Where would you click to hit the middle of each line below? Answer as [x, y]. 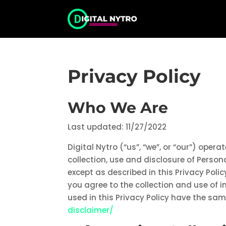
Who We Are [118, 108]
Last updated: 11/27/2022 [117, 127]
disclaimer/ [91, 210]
